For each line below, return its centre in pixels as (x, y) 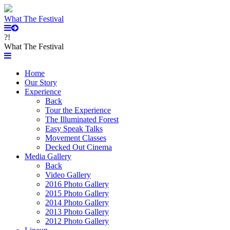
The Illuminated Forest (82, 119)
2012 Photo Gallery (77, 221)
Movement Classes (76, 138)
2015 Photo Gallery (77, 193)
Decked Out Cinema (79, 147)
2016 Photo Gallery (77, 184)
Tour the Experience (78, 110)
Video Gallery (68, 175)
